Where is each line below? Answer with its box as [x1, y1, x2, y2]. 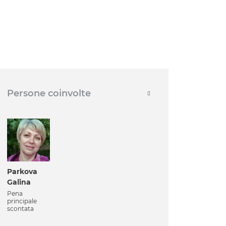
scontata [7, 205, 34, 213]
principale [7, 197, 37, 205]
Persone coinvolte [7, 88, 91, 99]
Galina [7, 178, 31, 187]
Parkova [7, 167, 37, 177]
